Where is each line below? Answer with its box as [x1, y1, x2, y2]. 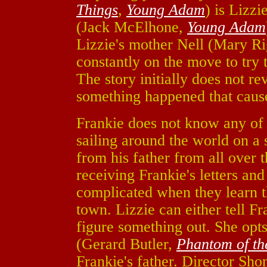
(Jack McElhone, [76, 18, 187, 36]
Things [76, 1, 118, 18]
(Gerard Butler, [76, 235, 176, 253]
